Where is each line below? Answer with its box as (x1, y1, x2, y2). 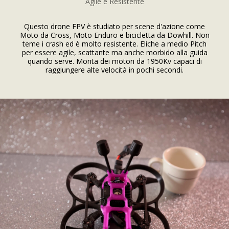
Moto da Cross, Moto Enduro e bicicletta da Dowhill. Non (19, 30, 210, 40)
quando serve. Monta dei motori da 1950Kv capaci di (27, 56, 202, 66)
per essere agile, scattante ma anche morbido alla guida (21, 48, 208, 57)
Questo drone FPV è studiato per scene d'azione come (24, 21, 205, 31)
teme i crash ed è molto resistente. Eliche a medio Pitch (22, 39, 207, 49)
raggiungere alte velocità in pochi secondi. (45, 65, 184, 75)
